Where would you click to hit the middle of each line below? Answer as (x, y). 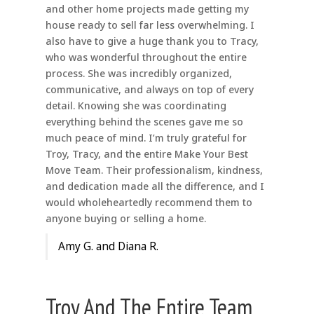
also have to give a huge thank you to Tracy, (152, 41)
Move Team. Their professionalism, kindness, (154, 170)
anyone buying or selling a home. (125, 219)
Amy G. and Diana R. (108, 247)
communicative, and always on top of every (149, 90)
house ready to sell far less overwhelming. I (150, 25)
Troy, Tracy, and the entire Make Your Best (146, 154)
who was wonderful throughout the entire (146, 57)
